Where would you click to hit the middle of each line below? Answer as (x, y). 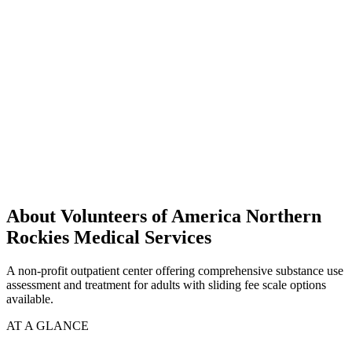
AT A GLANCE (48, 326)
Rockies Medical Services (109, 238)
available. (30, 299)
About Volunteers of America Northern (164, 216)
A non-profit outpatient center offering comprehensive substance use (175, 271)
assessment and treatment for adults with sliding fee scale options (166, 285)
